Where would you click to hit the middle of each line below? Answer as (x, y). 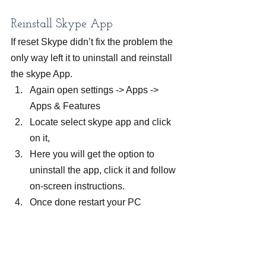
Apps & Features (65, 106)
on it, (40, 138)
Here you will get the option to (93, 154)
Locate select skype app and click (102, 122)
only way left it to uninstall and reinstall (93, 58)
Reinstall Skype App (62, 24)
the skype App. (42, 74)
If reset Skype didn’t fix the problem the (93, 42)
